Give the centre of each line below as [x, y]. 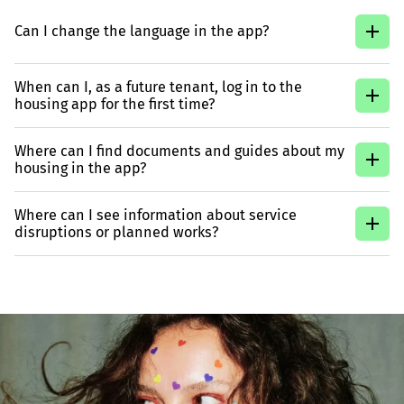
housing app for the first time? [115, 104]
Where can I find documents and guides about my [179, 151]
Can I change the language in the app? [142, 32]
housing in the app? [80, 168]
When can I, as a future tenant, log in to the [158, 87]
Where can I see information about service [156, 215]
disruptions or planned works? [116, 232]
